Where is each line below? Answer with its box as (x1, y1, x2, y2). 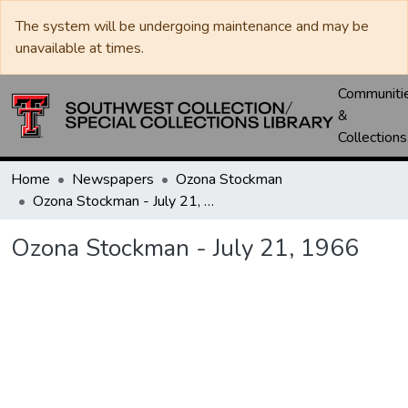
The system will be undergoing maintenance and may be (15, 16, 369, 36)
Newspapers (72, 169, 154, 189)
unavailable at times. (15, 38, 144, 58)
